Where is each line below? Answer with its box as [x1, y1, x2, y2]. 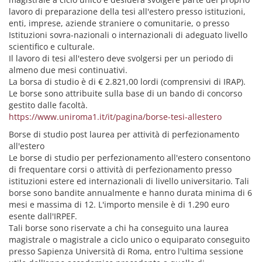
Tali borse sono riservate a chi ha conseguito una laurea [9, 222, 229, 233]
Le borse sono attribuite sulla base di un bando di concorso [9, 88, 242, 99]
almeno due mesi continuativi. [9, 64, 127, 75]
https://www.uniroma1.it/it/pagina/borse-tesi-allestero [9, 111, 222, 122]
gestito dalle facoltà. [9, 99, 88, 111]
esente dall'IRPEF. [9, 211, 77, 222]
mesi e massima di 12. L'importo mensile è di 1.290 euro [9, 199, 229, 210]
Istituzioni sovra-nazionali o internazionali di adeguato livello [9, 29, 247, 40]
